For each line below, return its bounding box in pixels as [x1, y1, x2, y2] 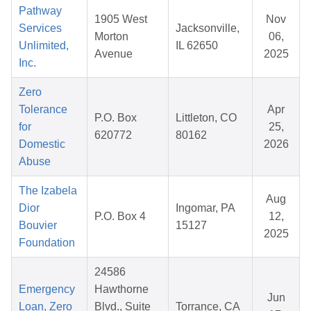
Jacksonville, [176, 22, 239, 35]
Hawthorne [94, 283, 149, 296]
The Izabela [19, 185, 77, 197]
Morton [94, 31, 128, 43]
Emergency [19, 283, 75, 296]
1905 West [94, 13, 147, 26]
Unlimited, [19, 40, 69, 52]
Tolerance [19, 103, 67, 116]
